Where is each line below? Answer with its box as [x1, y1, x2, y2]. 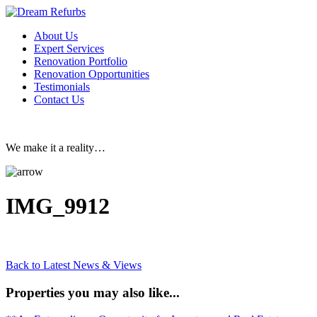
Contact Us [34, 93, 84, 105]
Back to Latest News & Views [6, 258, 142, 271]
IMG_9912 [6, 193, 110, 219]
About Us [34, 30, 78, 42]
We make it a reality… [6, 142, 105, 154]
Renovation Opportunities [34, 68, 149, 80]
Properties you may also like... [6, 284, 180, 300]
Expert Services [34, 42, 104, 54]
